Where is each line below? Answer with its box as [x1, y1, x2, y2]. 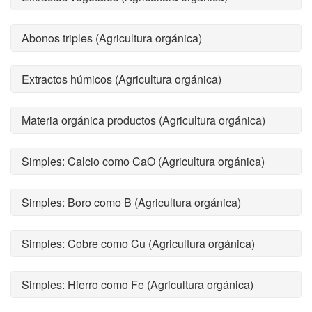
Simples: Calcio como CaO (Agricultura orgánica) [22, 153, 265, 169]
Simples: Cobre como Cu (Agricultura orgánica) [22, 235, 255, 251]
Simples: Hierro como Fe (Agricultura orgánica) [22, 276, 253, 292]
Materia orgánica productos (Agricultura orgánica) [22, 112, 265, 128]
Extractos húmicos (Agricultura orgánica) [22, 71, 221, 87]
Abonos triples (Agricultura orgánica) [22, 30, 202, 46]
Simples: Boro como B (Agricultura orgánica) [22, 194, 241, 210]
